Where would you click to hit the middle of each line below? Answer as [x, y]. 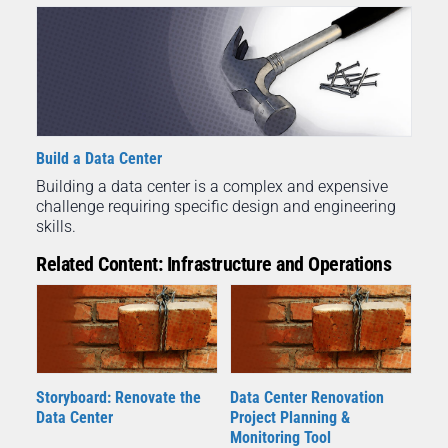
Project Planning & [290, 418]
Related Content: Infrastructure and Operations [213, 264]
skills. [56, 227]
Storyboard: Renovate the [118, 398]
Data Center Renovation [307, 398]
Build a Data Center [99, 159]
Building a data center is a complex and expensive [212, 187]
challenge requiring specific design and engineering [216, 207]
